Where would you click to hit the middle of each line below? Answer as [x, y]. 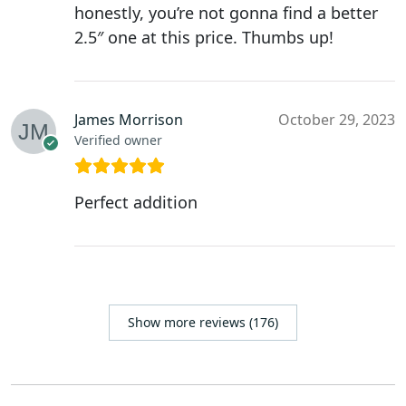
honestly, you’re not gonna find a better [226, 13]
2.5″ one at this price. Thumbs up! [204, 38]
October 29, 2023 [337, 120]
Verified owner [118, 140]
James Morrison [129, 120]
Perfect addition [136, 203]
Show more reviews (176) [203, 323]
